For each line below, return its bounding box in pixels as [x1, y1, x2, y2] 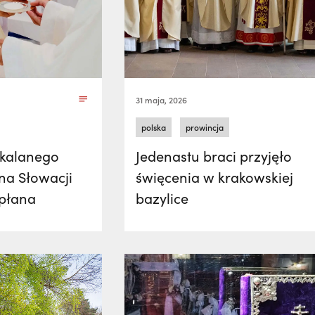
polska [141, 122, 167, 133]
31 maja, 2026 [136, 94, 188, 105]
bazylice [136, 188, 189, 207]
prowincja [186, 122, 224, 133]
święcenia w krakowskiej [136, 167, 294, 186]
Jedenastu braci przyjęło [136, 146, 292, 165]
